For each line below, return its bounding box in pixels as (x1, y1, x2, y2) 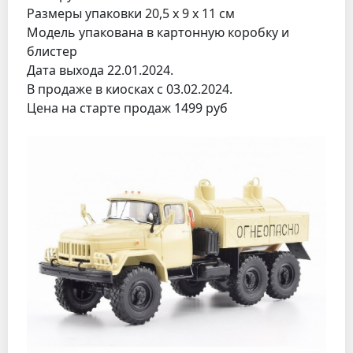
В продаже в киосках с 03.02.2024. (27, 80, 232, 98)
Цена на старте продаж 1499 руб (27, 98, 228, 117)
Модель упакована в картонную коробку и (27, 23, 289, 41)
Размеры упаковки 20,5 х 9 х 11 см (27, 4, 235, 22)
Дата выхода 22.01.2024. (27, 61, 173, 79)
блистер (27, 42, 77, 60)
